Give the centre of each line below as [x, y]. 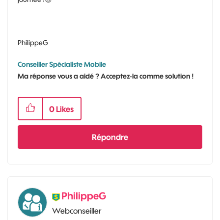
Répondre [110, 137]
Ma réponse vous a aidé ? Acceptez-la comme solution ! [106, 76]
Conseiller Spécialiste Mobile [62, 64]
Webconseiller [77, 211]
